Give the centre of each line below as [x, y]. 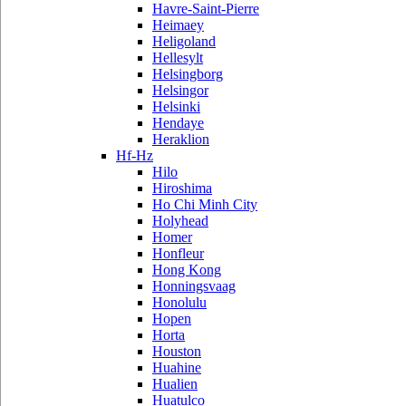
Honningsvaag [194, 286]
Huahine [177, 367]
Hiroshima [182, 188]
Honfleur [178, 253]
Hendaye [178, 123]
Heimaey [178, 25]
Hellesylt [178, 58]
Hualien [175, 384]
